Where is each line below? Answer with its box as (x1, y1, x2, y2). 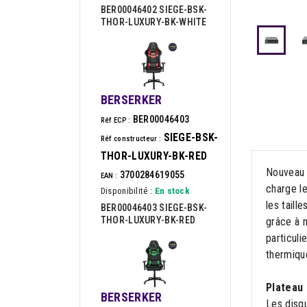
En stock (154, 185, 191, 196)
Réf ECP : (100, 115, 131, 125)
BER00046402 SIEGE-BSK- (100, 4, 208, 16)
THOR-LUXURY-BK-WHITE (100, 16, 207, 28)
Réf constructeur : (100, 134, 162, 143)
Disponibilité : (100, 185, 153, 196)
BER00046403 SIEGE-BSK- (100, 201, 208, 213)
